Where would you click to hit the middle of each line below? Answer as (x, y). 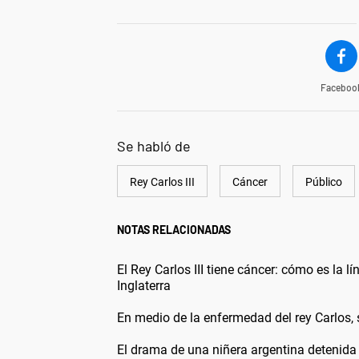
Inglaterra (144, 286)
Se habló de (154, 146)
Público (324, 182)
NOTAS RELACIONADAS (174, 230)
